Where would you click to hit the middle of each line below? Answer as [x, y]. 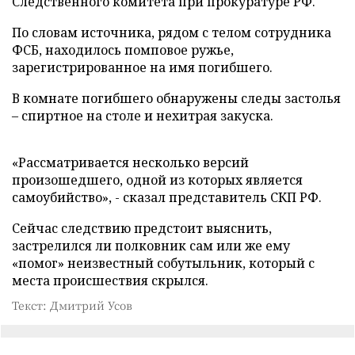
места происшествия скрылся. [110, 281]
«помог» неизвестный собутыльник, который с [163, 263]
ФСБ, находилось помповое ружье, [123, 50]
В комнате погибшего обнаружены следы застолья [176, 98]
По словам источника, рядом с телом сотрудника [172, 32]
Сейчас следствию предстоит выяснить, [142, 228]
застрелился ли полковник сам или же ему [151, 246]
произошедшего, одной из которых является [157, 180]
